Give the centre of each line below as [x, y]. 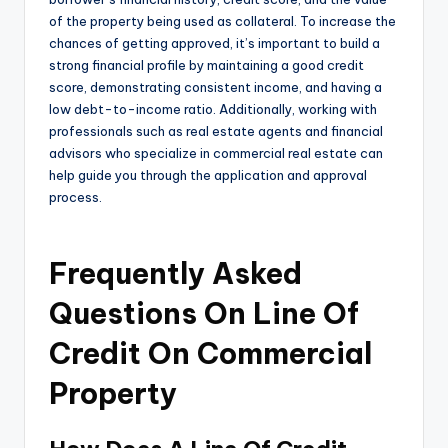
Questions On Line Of [204, 314]
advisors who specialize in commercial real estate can [216, 153]
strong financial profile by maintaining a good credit [206, 65]
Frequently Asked [175, 274]
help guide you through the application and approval [208, 175]
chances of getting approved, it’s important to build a [214, 43]
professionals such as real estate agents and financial [216, 131]
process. [75, 197]
